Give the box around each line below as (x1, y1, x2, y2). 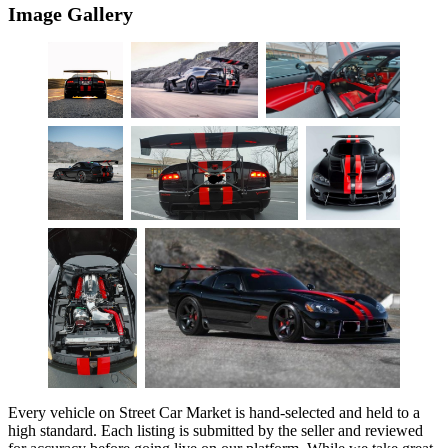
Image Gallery (8, 3, 133, 26)
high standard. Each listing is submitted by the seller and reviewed (8, 421, 423, 439)
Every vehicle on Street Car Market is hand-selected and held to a (8, 403, 420, 421)
